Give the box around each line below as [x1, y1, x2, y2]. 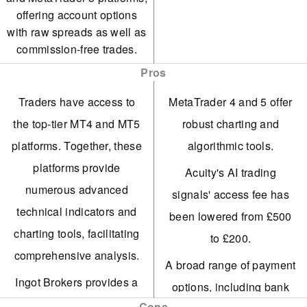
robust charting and [182, 116, 280, 132]
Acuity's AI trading [185, 164, 276, 180]
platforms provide [33, 160, 121, 175]
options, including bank [172, 279, 289, 295]
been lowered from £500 [169, 208, 292, 224]
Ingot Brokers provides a [15, 274, 138, 290]
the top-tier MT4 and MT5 [13, 116, 140, 132]
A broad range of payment [165, 257, 296, 273]
